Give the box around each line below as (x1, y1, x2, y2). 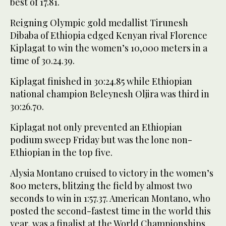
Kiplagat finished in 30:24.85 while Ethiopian (10, 75, 192, 87)
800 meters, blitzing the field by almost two (10, 179, 192, 192)
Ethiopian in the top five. (10, 146, 112, 158)
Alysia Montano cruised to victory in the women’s (10, 166, 213, 179)
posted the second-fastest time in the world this (10, 204, 211, 217)
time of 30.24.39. (10, 54, 75, 67)
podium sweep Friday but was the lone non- (10, 133, 192, 146)
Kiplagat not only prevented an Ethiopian (10, 121, 182, 133)
